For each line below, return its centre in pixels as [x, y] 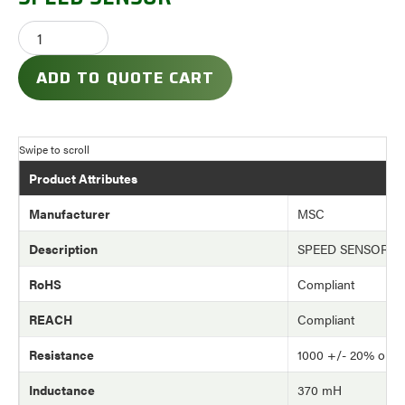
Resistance [61, 354]
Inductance [62, 390]
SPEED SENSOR [343, 249]
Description [63, 249]
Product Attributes [83, 178]
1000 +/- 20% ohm [350, 354]
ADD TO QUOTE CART [126, 78]
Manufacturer [70, 213]
